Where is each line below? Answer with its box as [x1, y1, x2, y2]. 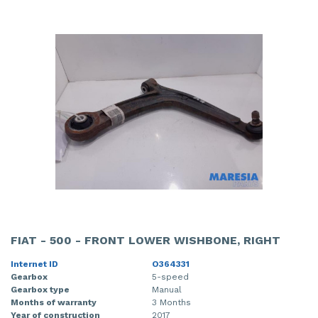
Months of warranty [11, 297, 97, 308]
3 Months [152, 297, 191, 308]
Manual [152, 285, 182, 295]
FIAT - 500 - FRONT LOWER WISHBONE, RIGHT [11, 234, 280, 248]
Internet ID [11, 259, 58, 270]
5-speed [152, 272, 189, 283]
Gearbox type [11, 285, 70, 295]
